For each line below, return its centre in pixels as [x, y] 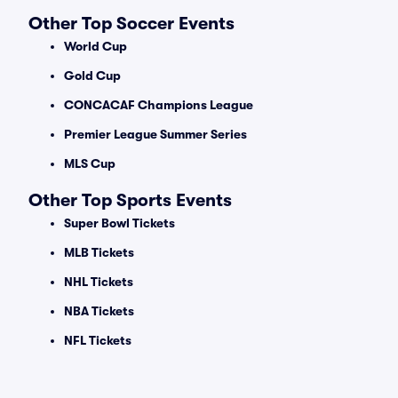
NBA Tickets [99, 311]
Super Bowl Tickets [119, 223]
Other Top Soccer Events [131, 24]
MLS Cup [90, 163]
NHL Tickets [99, 282]
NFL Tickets [98, 340]
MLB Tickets [99, 252]
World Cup [96, 46]
